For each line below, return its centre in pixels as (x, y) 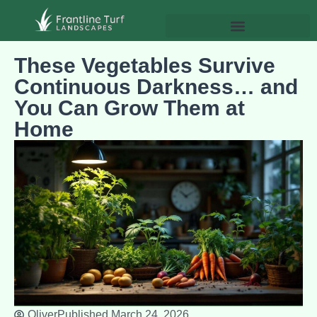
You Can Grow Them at (129, 108)
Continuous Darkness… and (156, 87)
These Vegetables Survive (145, 66)
